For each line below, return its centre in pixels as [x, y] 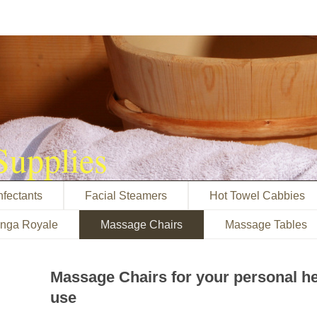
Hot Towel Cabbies [257, 196]
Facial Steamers [126, 196]
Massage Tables [266, 225]
